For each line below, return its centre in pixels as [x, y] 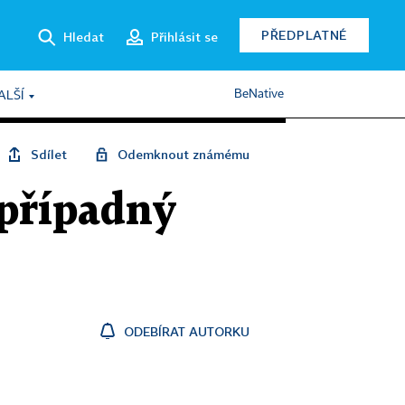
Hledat [84, 36]
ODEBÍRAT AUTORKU [187, 331]
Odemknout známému [184, 154]
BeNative [259, 94]
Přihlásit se [184, 36]
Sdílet [49, 154]
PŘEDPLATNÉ [304, 35]
